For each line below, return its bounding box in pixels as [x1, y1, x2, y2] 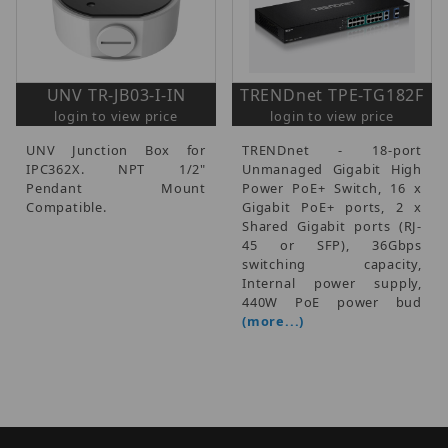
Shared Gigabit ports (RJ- [242, 216, 422, 235]
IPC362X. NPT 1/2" [26, 159, 206, 178]
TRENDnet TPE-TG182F [239, 83, 425, 106]
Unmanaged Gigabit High [242, 159, 422, 178]
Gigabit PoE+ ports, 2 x [242, 197, 422, 216]
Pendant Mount [26, 178, 206, 197]
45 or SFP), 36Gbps [242, 235, 422, 254]
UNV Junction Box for [26, 140, 206, 159]
